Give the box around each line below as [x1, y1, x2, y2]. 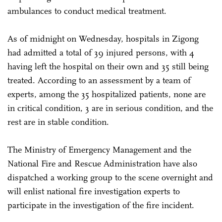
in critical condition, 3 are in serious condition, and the [7, 102, 213, 113]
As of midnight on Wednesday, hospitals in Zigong [7, 33, 199, 44]
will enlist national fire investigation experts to [7, 185, 180, 197]
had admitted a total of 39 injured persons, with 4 [7, 47, 194, 58]
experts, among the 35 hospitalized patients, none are [7, 88, 206, 100]
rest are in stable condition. [7, 116, 109, 127]
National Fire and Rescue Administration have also [7, 158, 197, 169]
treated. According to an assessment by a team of [7, 74, 191, 86]
